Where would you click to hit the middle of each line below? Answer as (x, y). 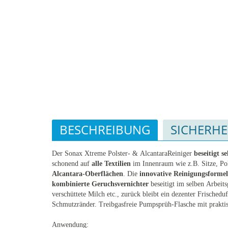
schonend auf (72, 164)
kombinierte (71, 184)
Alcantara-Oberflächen (88, 174)
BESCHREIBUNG (105, 130)
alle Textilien (111, 164)
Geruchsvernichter (120, 184)
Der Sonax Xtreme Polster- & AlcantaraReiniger (123, 154)
